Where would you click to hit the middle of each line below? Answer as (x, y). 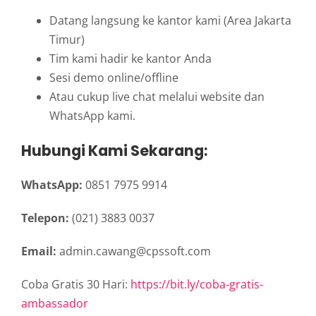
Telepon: (45, 218)
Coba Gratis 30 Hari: (76, 285)
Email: (39, 251)
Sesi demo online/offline (114, 77)
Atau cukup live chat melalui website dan (157, 96)
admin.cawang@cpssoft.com (134, 251)
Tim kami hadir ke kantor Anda (130, 58)
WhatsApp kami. (92, 115)
